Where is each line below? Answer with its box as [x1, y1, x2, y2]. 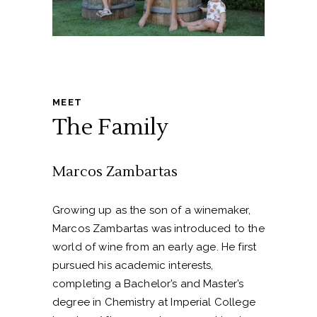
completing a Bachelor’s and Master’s [52, 277, 244, 291]
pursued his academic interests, [52, 259, 214, 272]
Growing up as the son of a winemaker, [52, 204, 251, 217]
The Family [52, 113, 168, 142]
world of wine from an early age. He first [52, 241, 257, 254]
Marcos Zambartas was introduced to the [52, 222, 265, 236]
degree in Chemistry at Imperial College [52, 296, 255, 309]
